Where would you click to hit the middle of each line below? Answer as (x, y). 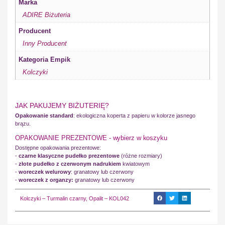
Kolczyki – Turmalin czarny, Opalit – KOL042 (75, 199)
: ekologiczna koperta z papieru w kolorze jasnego (134, 115)
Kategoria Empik (45, 59)
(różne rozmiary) (141, 155)
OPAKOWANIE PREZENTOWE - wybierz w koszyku (91, 138)
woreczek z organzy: (46, 180)
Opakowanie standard (44, 115)
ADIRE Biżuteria (46, 15)
